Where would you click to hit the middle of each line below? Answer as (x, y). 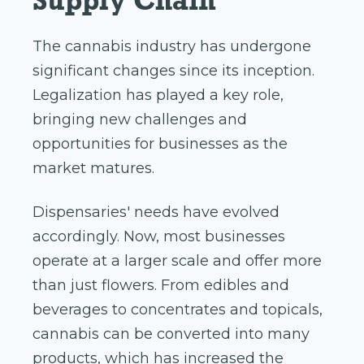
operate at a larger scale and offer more (177, 261)
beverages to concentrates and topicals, (178, 310)
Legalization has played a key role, (158, 95)
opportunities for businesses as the (160, 144)
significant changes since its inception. (173, 71)
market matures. (93, 169)
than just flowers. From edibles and (161, 286)
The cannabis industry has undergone (172, 47)
